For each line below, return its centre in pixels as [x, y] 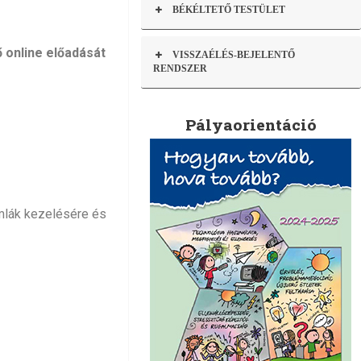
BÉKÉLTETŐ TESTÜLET [228, 10]
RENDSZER [180, 68]
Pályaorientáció [251, 124]
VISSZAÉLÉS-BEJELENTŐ [233, 55]
